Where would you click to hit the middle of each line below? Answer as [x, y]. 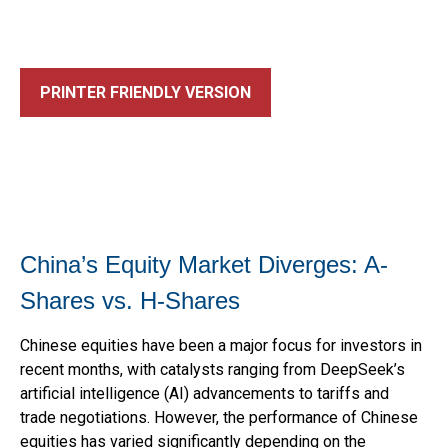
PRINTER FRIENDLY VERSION [145, 92]
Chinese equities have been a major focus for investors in [221, 345]
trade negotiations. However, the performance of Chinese [219, 417]
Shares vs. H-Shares [130, 300]
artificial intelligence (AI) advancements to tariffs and [204, 393]
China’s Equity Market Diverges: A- [204, 264]
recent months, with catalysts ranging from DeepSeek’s [212, 369]
